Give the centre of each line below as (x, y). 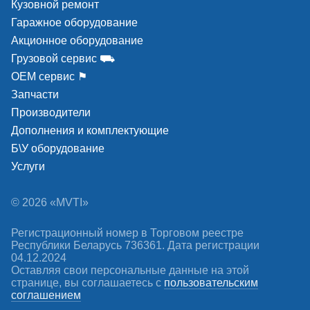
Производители (51, 112)
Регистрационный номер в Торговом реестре (127, 233)
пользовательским (211, 283)
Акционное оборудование (77, 40)
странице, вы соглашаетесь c (88, 283)
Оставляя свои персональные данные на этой (130, 270)
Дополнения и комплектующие (90, 130)
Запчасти (35, 94)
